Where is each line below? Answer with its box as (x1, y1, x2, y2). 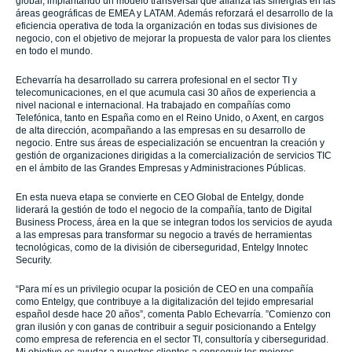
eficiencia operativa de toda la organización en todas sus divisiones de (16, 20, 317, 31)
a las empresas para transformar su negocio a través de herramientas (16, 229, 312, 240)
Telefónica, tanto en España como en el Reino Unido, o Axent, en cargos (16, 112, 324, 123)
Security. (16, 255, 52, 266)
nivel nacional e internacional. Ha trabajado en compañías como (16, 100, 291, 111)
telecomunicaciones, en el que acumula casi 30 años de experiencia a (16, 87, 316, 98)
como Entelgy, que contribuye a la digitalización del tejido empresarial (16, 296, 313, 307)
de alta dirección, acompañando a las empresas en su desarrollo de (16, 125, 306, 136)
